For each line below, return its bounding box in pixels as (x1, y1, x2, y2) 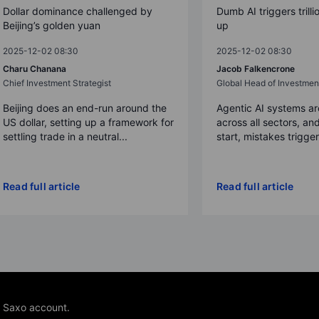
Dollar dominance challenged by (3, 4, 152, 17)
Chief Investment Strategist (3, 77, 111, 88)
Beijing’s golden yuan (3, 19, 100, 31)
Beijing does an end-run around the (3, 101, 167, 114)
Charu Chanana (3, 63, 66, 74)
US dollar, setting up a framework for (3, 115, 174, 128)
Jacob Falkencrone (216, 63, 295, 74)
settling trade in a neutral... (3, 130, 127, 142)
